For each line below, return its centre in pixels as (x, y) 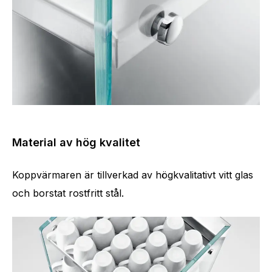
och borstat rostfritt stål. (68, 193)
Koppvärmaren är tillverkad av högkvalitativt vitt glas (133, 175)
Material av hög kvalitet (76, 143)
